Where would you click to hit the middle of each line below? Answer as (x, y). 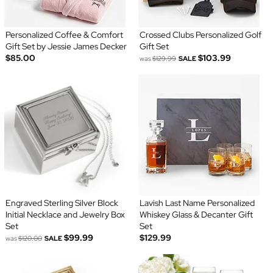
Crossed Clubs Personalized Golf (200, 35)
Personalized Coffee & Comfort (64, 35)
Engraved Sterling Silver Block (62, 203)
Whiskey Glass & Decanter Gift (196, 215)
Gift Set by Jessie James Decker (66, 47)
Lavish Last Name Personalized (197, 203)
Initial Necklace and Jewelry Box (65, 215)
